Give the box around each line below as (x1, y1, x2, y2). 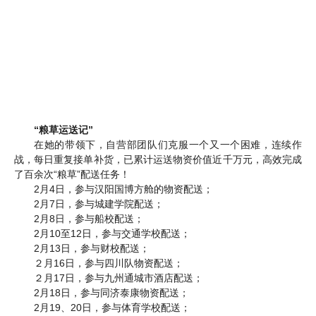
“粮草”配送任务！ (54, 169, 130, 181)
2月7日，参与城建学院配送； (34, 198, 164, 210)
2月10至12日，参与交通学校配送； (34, 228, 190, 240)
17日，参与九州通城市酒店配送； (54, 272, 203, 284)
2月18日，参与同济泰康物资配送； (34, 287, 189, 299)
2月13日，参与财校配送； (34, 243, 150, 255)
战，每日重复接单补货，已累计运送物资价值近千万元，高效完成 (14, 154, 302, 166)
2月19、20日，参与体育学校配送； (34, 302, 190, 314)
